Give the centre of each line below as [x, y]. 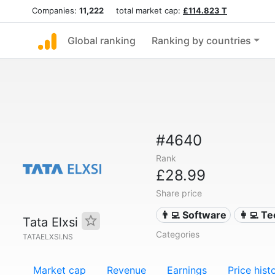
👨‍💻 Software [194, 215]
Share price [179, 193]
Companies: [56, 10]
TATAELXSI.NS [48, 237]
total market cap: [143, 10]
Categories [177, 234]
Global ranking [102, 41]
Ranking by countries [201, 41]
